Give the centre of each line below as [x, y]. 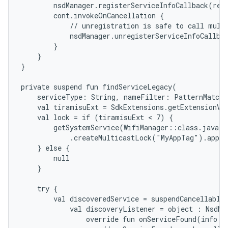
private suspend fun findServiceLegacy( [99, 87]
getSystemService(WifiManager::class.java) [122, 127]
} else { [45, 148]
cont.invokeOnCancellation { [92, 16]
